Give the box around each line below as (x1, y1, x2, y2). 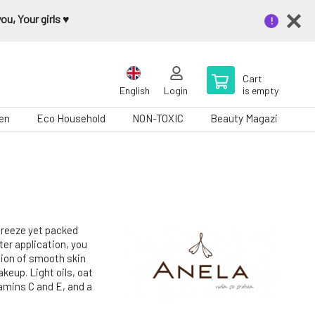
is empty (243, 84, 278, 96)
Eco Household (37, 112, 105, 124)
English (120, 84, 150, 96)
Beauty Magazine (210, 112, 289, 124)
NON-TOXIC (132, 112, 184, 124)
